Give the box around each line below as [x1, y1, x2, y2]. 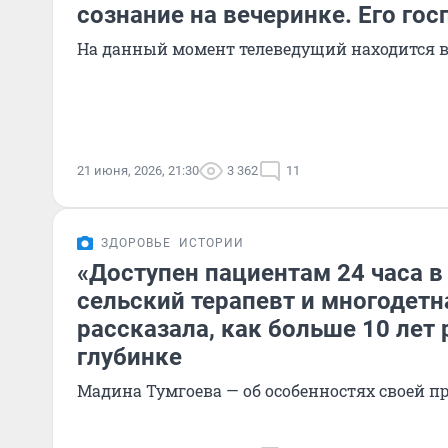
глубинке [77, 343, 182, 371]
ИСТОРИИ [179, 236, 244, 250]
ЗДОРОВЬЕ [101, 236, 171, 250]
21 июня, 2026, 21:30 [77, 163, 199, 178]
